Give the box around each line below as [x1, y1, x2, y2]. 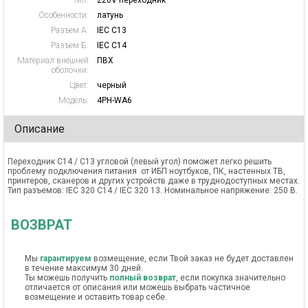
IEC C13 [97, 25, 126, 35]
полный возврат [109, 273, 176, 283]
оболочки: [52, 65, 89, 75]
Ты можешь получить [25, 273, 109, 283]
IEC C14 [97, 41, 126, 50]
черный [97, 80, 126, 90]
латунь [97, 10, 123, 20]
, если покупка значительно [176, 273, 285, 283]
